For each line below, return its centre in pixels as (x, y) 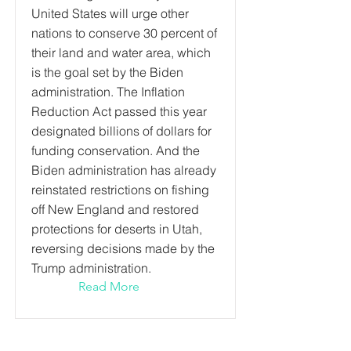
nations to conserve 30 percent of (124, 33)
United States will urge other (110, 13)
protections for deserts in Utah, (117, 229)
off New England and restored (115, 209)
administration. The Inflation (108, 92)
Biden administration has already (124, 170)
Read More (109, 286)
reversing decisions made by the (123, 248)
